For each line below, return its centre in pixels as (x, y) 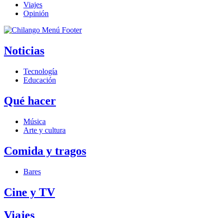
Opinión (36, 14)
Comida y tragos (45, 151)
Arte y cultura (45, 130)
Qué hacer (30, 101)
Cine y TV (29, 192)
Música (35, 121)
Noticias (24, 51)
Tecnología (40, 72)
